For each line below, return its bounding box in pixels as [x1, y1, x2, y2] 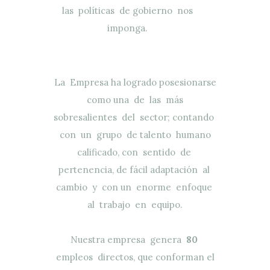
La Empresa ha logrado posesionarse [54, 76, 216, 88]
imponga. [107, 22, 148, 34]
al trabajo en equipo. [87, 198, 183, 210]
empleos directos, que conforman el [55, 251, 215, 263]
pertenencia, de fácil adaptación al [58, 163, 212, 175]
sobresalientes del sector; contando [54, 111, 216, 123]
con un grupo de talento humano [59, 128, 211, 140]
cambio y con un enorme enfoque [55, 181, 215, 193]
